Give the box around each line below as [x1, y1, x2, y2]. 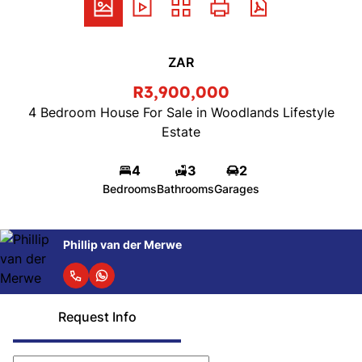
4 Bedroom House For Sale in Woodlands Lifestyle [27, 104, 335, 120]
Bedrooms [103, 182, 157, 196]
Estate [162, 124, 200, 140]
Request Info [57, 309, 137, 325]
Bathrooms [157, 182, 214, 196]
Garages [214, 182, 259, 196]
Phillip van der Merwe [63, 237, 182, 251]
